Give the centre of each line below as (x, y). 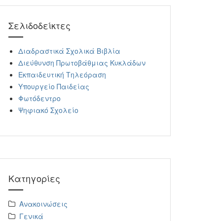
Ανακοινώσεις (43, 204)
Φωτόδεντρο (39, 98)
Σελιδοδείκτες (39, 25)
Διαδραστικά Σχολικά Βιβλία (69, 51)
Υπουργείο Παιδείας (54, 86)
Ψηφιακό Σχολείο (48, 110)
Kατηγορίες (34, 178)
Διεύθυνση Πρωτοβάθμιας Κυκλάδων (82, 63)
